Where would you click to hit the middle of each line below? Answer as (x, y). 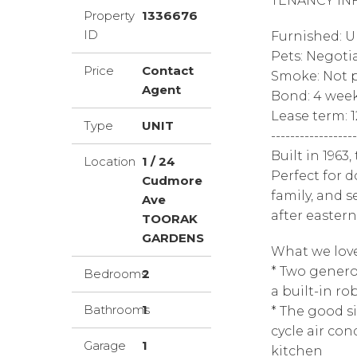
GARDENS (173, 238)
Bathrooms (117, 310)
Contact (167, 71)
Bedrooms (115, 274)
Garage (105, 345)
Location (110, 161)
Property (109, 16)
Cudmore (172, 180)
